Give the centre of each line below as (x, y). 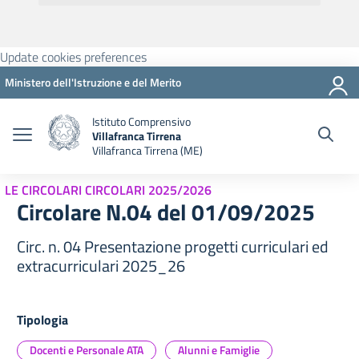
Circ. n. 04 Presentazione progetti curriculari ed (173, 246)
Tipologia (42, 320)
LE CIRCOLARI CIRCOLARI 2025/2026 (108, 190)
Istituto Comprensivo (141, 121)
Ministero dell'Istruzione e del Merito (93, 82)
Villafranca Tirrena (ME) (147, 150)
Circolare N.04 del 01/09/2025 (166, 212)
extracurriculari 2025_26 (101, 266)
